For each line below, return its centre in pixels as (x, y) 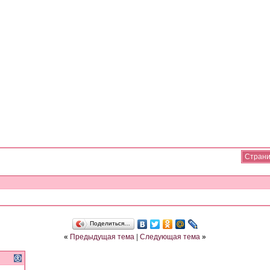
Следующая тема (170, 237)
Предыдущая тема (102, 237)
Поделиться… (110, 223)
